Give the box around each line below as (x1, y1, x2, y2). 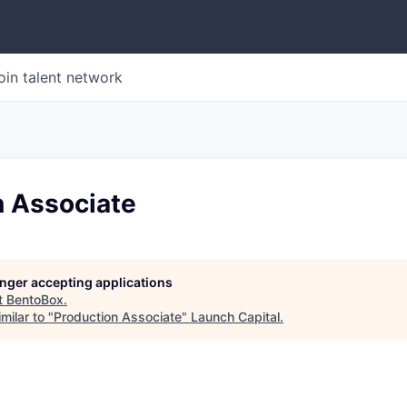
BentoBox (6, 292, 64, 307)
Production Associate (54, 309, 182, 324)
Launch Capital (191, 309, 280, 324)
